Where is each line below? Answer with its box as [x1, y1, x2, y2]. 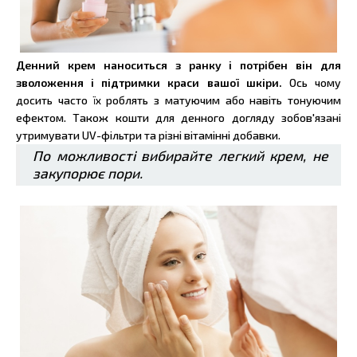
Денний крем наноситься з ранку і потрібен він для [16, 58, 341, 73]
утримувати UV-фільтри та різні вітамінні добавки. [16, 128, 280, 143]
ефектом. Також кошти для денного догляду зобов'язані [16, 111, 341, 125]
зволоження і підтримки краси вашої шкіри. [16, 76, 289, 90]
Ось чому [288, 76, 342, 90]
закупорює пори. [33, 165, 143, 182]
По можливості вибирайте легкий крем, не [33, 147, 328, 165]
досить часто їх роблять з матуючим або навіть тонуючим [16, 93, 341, 108]
